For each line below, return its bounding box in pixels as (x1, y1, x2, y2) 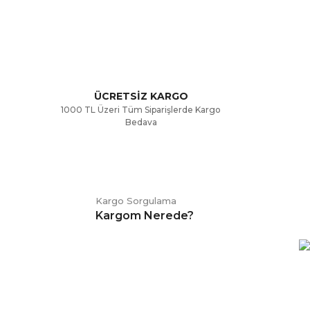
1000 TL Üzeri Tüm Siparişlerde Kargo (61, 104, 221, 115)
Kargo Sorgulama (95, 195, 176, 206)
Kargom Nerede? (95, 209, 194, 222)
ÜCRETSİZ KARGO (93, 90, 188, 102)
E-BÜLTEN (53, 287, 104, 300)
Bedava (125, 117, 157, 127)
